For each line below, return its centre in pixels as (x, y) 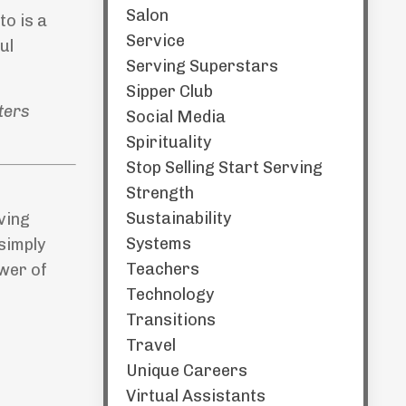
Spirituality (168, 142)
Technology (169, 295)
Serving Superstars (202, 66)
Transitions (170, 320)
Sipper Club (169, 92)
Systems (158, 244)
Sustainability (178, 218)
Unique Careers (186, 371)
